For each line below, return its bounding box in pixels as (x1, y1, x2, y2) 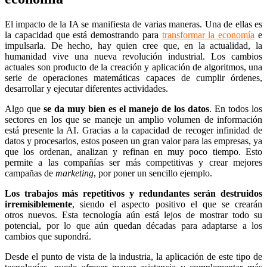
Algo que (5, 103, 44, 114)
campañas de (5, 167, 55, 178)
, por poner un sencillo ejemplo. (94, 167, 212, 178)
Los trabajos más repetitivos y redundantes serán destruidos (5, 188, 262, 198)
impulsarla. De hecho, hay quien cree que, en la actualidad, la (5, 40, 262, 51)
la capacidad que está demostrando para (5, 29, 162, 40)
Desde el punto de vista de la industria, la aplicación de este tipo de (5, 251, 262, 262)
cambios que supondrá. (5, 231, 91, 241)
